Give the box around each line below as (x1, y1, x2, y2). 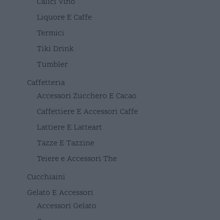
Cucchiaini (27, 171, 65, 183)
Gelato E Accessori (27, 187, 93, 198)
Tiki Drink (37, 43, 74, 55)
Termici (37, 27, 64, 39)
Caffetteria (27, 77, 65, 88)
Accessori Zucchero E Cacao (37, 90, 137, 102)
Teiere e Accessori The (37, 153, 117, 165)
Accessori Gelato (37, 200, 96, 212)
